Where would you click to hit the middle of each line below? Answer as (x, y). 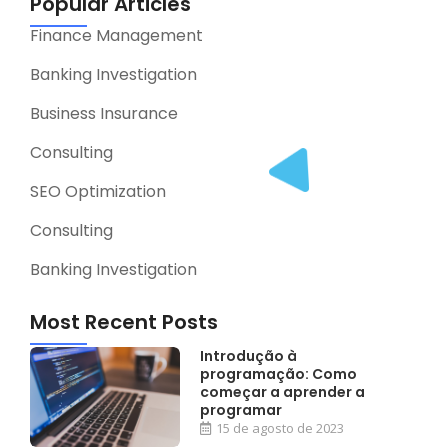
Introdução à (249, 356)
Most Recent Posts (124, 322)
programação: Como (279, 374)
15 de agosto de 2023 (280, 428)
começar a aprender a (283, 392)
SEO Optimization (98, 192)
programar (241, 410)
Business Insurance (104, 114)
